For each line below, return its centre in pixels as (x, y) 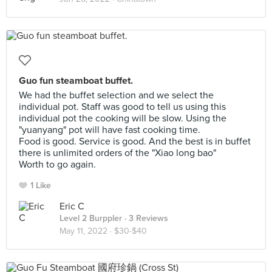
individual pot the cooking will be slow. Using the (123, 118)
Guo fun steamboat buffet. (76, 81)
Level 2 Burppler (91, 218)
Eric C (72, 206)
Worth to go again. (57, 165)
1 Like (41, 185)
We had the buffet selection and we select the (116, 95)
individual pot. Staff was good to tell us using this (122, 107)
